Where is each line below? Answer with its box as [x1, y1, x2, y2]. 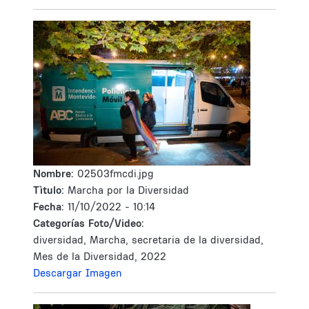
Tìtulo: [33, 183, 64, 197]
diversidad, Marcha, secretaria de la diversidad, [33, 233, 263, 246]
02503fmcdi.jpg [77, 167, 154, 180]
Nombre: [33, 167, 77, 180]
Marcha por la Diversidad [68, 183, 189, 197]
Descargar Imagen [33, 266, 122, 279]
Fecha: [33, 200, 68, 213]
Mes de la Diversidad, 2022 [33, 250, 166, 263]
